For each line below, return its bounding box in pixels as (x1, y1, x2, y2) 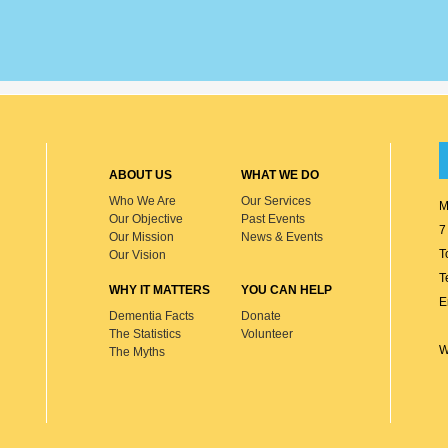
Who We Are (109, 194, 176, 209)
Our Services (241, 194, 311, 209)
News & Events (241, 230, 323, 245)
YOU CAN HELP (241, 283, 332, 298)
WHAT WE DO (241, 168, 319, 183)
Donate (241, 309, 281, 324)
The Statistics (109, 327, 181, 342)
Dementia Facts (109, 309, 194, 324)
